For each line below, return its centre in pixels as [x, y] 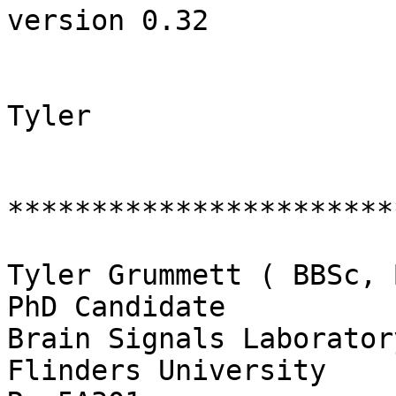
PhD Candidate [116, 307]
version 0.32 [108, 21]
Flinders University [167, 371]
